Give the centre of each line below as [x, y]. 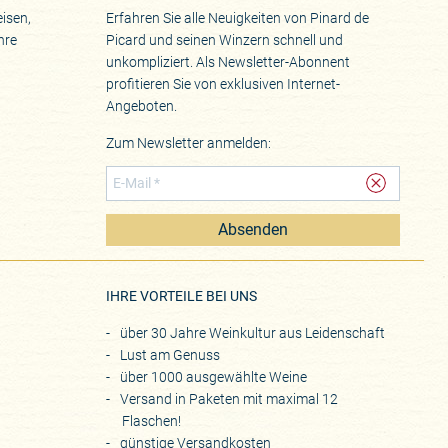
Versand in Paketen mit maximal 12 [229, 399]
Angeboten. [142, 105]
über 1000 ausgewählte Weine [214, 377]
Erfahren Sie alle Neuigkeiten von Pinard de [238, 17]
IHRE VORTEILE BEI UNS [182, 296]
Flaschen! [152, 421]
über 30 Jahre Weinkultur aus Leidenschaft [253, 333]
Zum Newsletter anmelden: [189, 143]
